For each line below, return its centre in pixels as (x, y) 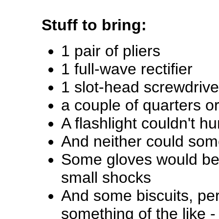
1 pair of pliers (110, 51)
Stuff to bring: (94, 25)
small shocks (106, 177)
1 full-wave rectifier (127, 69)
